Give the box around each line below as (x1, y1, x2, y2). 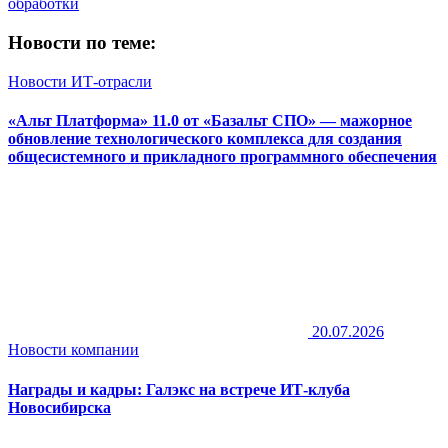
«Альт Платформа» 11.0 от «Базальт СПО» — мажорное (8, 112, 412, 130)
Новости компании (8, 341, 139, 359)
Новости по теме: (8, 32, 156, 54)
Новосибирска (8, 398, 111, 416)
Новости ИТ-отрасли (8, 72, 152, 90)
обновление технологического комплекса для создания (8, 130, 402, 148)
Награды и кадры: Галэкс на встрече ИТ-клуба (8, 380, 350, 398)
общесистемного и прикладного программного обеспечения (8, 148, 437, 166)
